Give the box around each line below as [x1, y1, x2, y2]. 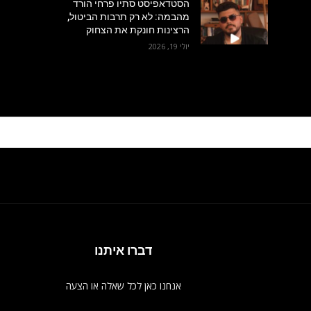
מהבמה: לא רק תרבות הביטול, [67, 11, 190, 23]
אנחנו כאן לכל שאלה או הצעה [65, 279, 181, 293]
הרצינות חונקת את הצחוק [83, 24, 190, 36]
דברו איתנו [94, 243, 152, 258]
